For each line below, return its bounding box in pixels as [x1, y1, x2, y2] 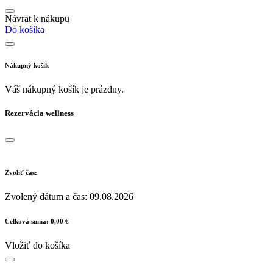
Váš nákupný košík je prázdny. [5, 83, 124, 94]
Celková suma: [5, 218, 51, 225]
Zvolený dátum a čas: [5, 191, 90, 202]
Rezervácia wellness [5, 108, 74, 118]
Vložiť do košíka [5, 240, 70, 251]
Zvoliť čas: [5, 169, 37, 177]
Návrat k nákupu [5, 13, 69, 24]
